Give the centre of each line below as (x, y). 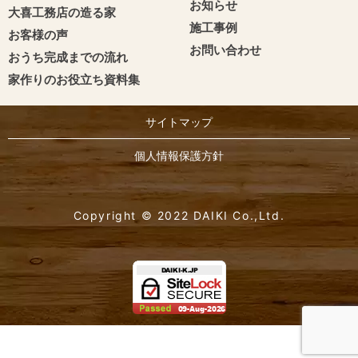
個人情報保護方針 (179, 156)
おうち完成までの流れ (68, 58)
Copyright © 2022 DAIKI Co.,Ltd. (179, 216)
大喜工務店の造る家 (62, 13)
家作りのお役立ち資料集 (74, 80)
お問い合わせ (225, 50)
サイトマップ (179, 121)
